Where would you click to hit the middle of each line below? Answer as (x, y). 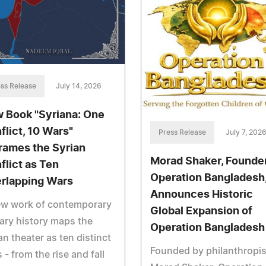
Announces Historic (201, 194)
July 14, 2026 (79, 86)
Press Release (182, 132)
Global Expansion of (201, 211)
